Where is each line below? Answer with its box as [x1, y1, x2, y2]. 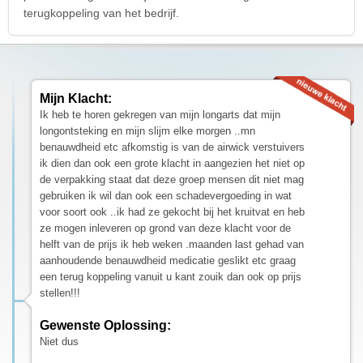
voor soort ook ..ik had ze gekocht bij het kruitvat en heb [40, 205, 305, 218]
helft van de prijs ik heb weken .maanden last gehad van [40, 237, 304, 250]
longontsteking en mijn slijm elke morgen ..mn [40, 124, 255, 137]
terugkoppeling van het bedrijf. [23, 6, 179, 19]
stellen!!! [40, 286, 80, 299]
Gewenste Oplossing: [40, 318, 171, 332]
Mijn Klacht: [40, 91, 112, 105]
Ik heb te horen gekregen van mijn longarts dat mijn [40, 108, 280, 121]
